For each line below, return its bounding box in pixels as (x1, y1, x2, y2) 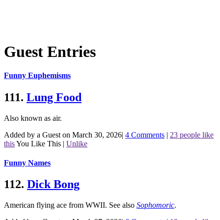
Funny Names (4, 158, 51, 167)
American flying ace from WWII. (4, 201, 109, 210)
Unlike (66, 139, 87, 148)
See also (109, 201, 137, 210)
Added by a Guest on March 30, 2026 (4, 130, 122, 139)
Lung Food (27, 90, 82, 104)
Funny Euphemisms (4, 71, 71, 80)
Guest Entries (4, 42, 96, 60)
